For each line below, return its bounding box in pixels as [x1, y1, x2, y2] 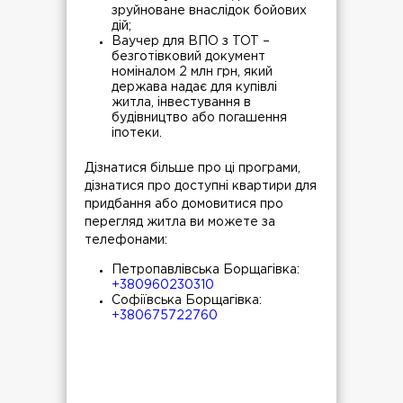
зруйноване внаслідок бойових [112, 5, 307, 17]
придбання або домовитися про [85, 199, 283, 210]
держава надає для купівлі [112, 82, 277, 94]
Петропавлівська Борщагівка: [112, 264, 300, 276]
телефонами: [85, 235, 167, 246]
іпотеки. [112, 128, 162, 139]
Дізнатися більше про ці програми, [85, 163, 300, 175]
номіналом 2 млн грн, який [112, 67, 273, 78]
